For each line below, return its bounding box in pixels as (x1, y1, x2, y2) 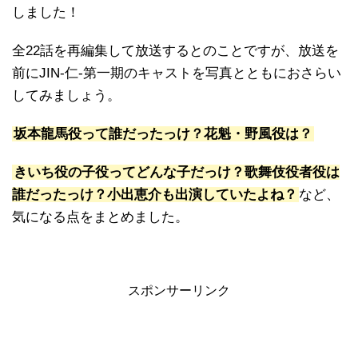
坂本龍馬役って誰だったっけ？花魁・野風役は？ (14, 125, 312, 141)
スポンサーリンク (128, 283, 230, 297)
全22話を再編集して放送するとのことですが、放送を (12, 42, 339, 58)
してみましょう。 (12, 87, 121, 103)
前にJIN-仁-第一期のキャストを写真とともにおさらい (12, 65, 341, 81)
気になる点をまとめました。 (12, 209, 189, 225)
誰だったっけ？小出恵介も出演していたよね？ (12, 186, 297, 202)
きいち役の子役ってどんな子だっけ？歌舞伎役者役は (14, 164, 340, 180)
